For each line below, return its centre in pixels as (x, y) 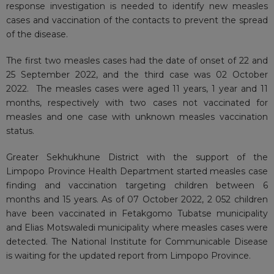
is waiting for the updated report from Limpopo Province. (128, 256)
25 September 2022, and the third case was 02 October (137, 75)
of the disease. (37, 35)
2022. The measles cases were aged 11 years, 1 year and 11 (137, 89)
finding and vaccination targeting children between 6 (137, 186)
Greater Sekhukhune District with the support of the (137, 157)
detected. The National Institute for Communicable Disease (137, 242)
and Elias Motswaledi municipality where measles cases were (137, 228)
